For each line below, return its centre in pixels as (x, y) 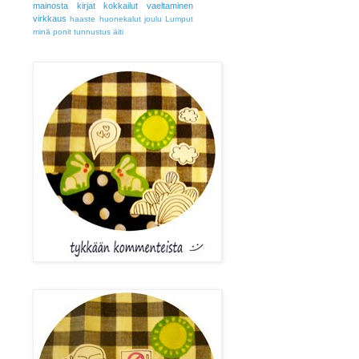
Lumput (179, 19)
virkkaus (50, 18)
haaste (83, 19)
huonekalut (120, 19)
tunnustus (92, 32)
